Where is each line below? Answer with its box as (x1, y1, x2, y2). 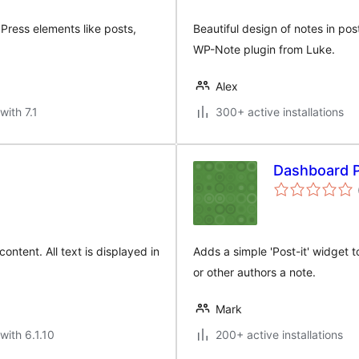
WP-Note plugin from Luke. (193, 42, 335, 56)
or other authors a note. (193, 265, 316, 279)
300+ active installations (216, 105, 344, 119)
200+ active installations (216, 328, 343, 341)
